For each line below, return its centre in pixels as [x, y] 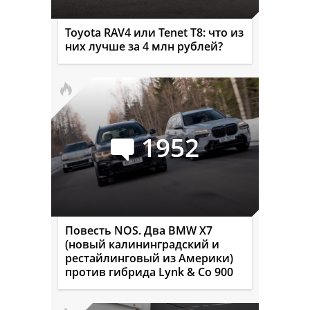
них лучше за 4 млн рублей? [144, 46]
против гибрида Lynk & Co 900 [149, 272]
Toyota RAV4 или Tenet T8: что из [154, 32]
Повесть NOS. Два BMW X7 [139, 230]
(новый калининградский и [142, 244]
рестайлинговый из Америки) [149, 258]
